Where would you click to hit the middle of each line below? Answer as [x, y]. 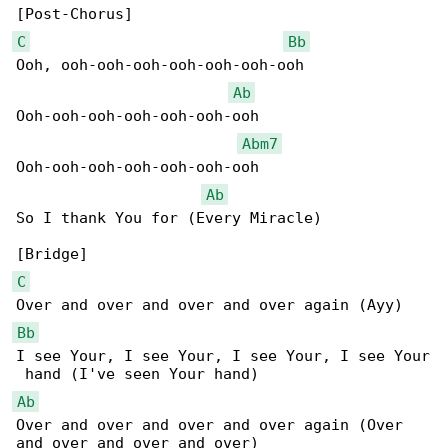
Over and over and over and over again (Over [214, 425]
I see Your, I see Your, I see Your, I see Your [223, 356]
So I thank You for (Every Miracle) [169, 218]
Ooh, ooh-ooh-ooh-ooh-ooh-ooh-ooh [160, 65]
